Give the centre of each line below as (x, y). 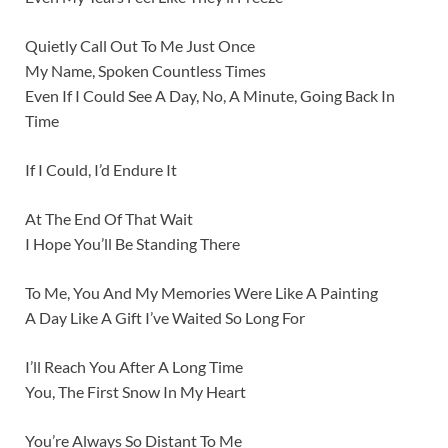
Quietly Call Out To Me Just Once (140, 46)
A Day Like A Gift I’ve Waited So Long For (165, 318)
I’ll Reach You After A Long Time (134, 367)
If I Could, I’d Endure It (101, 170)
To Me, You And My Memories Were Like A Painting (201, 293)
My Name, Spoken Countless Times (145, 71)
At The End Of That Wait (109, 219)
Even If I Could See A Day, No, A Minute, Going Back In (210, 96)
